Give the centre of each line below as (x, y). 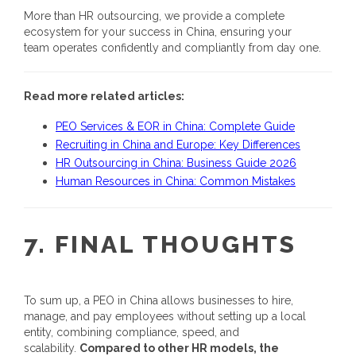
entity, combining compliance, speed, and (132, 332)
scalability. (52, 348)
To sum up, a (58, 300)
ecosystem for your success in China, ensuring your (158, 32)
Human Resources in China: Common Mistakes (176, 182)
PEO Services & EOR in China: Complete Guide (175, 127)
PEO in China (126, 300)
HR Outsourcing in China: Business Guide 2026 (176, 163)
